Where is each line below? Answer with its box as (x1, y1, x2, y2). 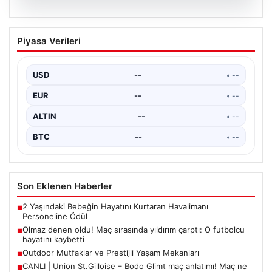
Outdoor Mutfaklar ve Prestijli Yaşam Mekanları (22, 248, 199, 258)
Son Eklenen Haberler (17, 180, 112, 192)
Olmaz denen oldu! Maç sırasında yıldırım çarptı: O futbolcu (22, 225, 245, 235)
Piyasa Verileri (17, 35, 81, 47)
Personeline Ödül (22, 211, 87, 222)
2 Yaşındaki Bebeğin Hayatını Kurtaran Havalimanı (22, 202, 208, 212)
